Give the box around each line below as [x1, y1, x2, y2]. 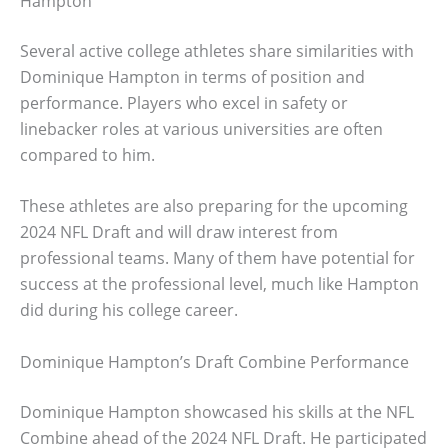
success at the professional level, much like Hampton [20, 273, 419, 296]
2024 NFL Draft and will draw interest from [20, 221, 338, 244]
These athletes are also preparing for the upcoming [20, 195, 408, 218]
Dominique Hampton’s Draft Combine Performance [20, 350, 409, 373]
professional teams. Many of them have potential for [20, 247, 415, 270]
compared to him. [20, 143, 155, 166]
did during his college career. [20, 299, 238, 322]
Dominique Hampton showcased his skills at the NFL [20, 400, 414, 423]
